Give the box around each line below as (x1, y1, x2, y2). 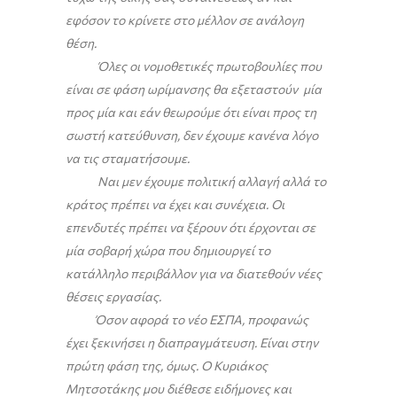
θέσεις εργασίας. (66, 289, 164, 305)
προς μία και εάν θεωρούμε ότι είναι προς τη (66, 105, 316, 121)
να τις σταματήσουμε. (66, 151, 190, 167)
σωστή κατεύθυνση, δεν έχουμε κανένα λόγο (66, 128, 318, 144)
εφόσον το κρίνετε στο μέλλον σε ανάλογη (66, 12, 304, 28)
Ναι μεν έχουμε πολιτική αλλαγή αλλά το (66, 174, 326, 190)
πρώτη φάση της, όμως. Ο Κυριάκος (66, 358, 268, 374)
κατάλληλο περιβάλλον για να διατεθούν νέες (66, 266, 322, 282)
